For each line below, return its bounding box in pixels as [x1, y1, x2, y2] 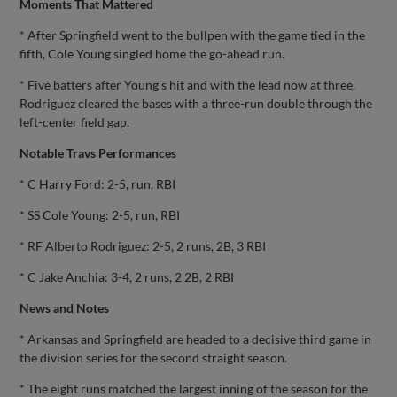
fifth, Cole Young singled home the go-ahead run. [19, 45, 285, 61]
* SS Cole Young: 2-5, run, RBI [19, 206, 181, 222]
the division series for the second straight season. [19, 349, 288, 365]
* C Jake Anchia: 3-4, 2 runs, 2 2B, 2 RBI [19, 269, 235, 284]
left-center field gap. [19, 113, 130, 129]
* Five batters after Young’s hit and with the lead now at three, [19, 76, 356, 92]
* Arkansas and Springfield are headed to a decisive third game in [19, 331, 372, 346]
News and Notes [19, 300, 110, 315]
